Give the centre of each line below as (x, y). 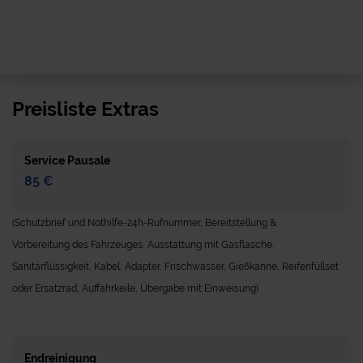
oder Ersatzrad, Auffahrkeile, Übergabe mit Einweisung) (135, 288)
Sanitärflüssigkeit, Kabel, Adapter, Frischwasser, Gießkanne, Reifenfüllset (175, 266)
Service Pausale (67, 160)
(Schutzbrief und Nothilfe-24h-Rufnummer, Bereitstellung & (144, 222)
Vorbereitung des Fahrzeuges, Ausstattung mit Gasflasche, (143, 244)
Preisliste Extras (85, 109)
